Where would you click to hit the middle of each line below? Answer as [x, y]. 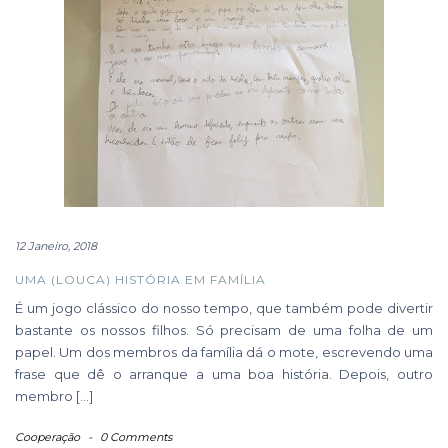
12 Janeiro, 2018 [56, 246]
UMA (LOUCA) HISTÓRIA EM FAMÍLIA [140, 279]
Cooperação [47, 437]
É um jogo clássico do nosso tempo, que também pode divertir [224, 308]
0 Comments [136, 437]
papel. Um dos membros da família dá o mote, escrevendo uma [224, 352]
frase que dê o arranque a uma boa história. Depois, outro [224, 374]
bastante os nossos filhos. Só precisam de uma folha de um [224, 330]
